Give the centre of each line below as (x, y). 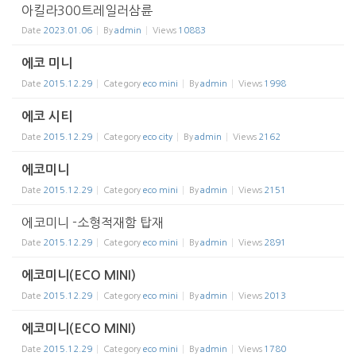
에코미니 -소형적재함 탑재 (93, 223)
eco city (157, 137)
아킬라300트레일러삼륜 (87, 11)
